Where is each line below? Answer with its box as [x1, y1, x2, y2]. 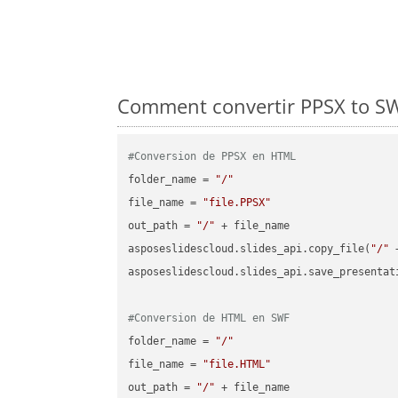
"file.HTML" [203, 358, 272, 371]
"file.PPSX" [203, 196, 272, 210]
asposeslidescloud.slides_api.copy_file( [128, 243, 371, 256]
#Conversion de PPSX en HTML [128, 150, 297, 163]
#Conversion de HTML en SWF [128, 312, 291, 325]
